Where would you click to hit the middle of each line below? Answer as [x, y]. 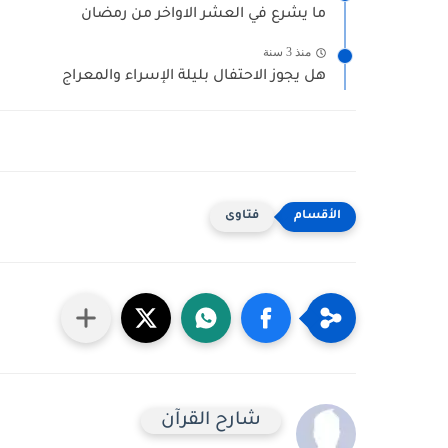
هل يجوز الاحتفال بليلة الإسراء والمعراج [194, 77]
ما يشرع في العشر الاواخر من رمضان [203, 15]
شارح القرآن [211, 421]
